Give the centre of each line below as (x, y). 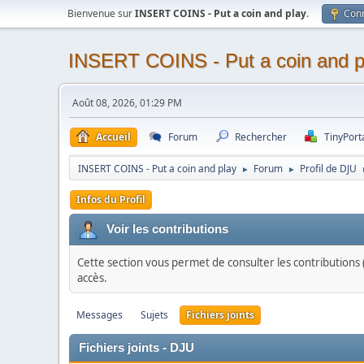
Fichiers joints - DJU (136, 348)
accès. (92, 278)
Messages (100, 315)
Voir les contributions (167, 229)
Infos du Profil (111, 199)
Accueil (113, 137)
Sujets (154, 315)
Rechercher (261, 137)
